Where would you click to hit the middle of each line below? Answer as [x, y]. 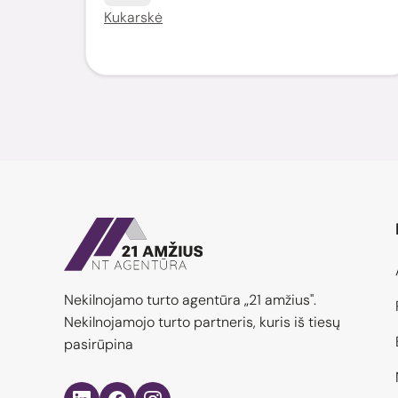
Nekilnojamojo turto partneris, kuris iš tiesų [202, 322]
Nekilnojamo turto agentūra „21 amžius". [190, 299]
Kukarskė [133, 17]
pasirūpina [99, 344]
